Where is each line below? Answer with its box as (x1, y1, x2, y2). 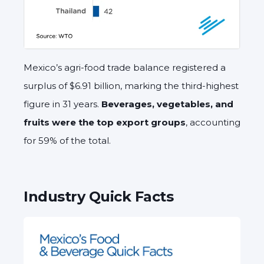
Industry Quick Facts (24, 188, 173, 206)
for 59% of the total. (24, 135, 111, 147)
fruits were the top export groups (24, 117, 186, 128)
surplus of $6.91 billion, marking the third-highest (24, 80, 239, 92)
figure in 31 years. (24, 98, 101, 110)
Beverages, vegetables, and (101, 98, 233, 110)
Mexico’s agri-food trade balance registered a (24, 62, 226, 74)
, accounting (186, 117, 240, 128)
